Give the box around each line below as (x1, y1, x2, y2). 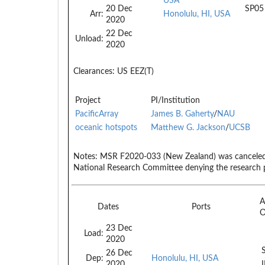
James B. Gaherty (151, 109, 214, 118)
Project (75, 96, 101, 105)
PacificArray (75, 109, 118, 118)
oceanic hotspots (75, 123, 137, 132)
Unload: (75, 34, 104, 43)
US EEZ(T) (115, 67, 154, 76)
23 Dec (106, 224, 132, 232)
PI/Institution (151, 96, 200, 105)
